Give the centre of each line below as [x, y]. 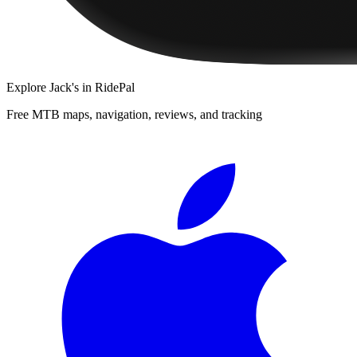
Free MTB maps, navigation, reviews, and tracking [134, 114]
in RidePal [107, 87]
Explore [28, 87]
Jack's [64, 87]
